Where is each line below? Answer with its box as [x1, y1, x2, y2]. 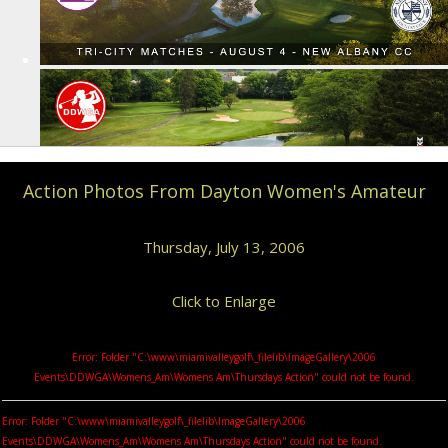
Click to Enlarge [172, 291, 276, 311]
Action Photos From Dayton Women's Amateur [22, 179, 426, 203]
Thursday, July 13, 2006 [143, 237, 305, 257]
